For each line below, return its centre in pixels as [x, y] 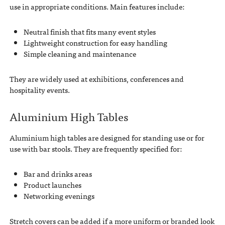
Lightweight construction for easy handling [95, 43]
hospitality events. [39, 90]
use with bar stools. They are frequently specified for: [95, 148]
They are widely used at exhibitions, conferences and [96, 79]
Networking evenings [59, 196]
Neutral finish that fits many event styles [89, 32]
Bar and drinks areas [58, 174]
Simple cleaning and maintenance [80, 54]
